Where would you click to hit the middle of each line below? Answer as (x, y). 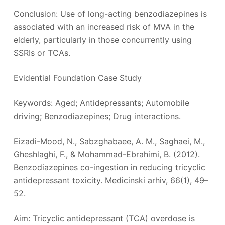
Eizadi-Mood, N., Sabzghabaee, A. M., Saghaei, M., (109, 141)
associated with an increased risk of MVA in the (104, 26)
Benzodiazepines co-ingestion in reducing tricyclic (109, 167)
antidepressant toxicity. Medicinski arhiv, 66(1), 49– (111, 180)
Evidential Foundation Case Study (77, 78)
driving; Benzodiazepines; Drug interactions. (97, 116)
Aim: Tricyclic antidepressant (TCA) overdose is (104, 218)
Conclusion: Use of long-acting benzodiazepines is (110, 13)
